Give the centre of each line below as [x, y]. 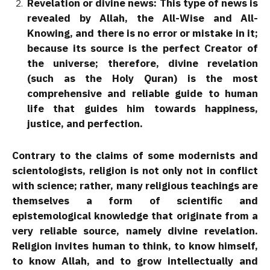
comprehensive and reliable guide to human [143, 94]
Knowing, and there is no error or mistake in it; [143, 33]
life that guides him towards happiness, [143, 109]
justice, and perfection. [85, 124]
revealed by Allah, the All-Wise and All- [143, 18]
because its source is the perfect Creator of [143, 49]
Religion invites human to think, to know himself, [135, 246]
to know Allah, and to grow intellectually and [135, 261]
